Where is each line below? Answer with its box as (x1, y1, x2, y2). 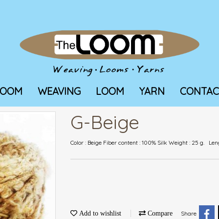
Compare (146, 210, 173, 218)
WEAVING (38, 85, 81, 97)
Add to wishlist (77, 210, 121, 218)
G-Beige (70, 110, 139, 134)
